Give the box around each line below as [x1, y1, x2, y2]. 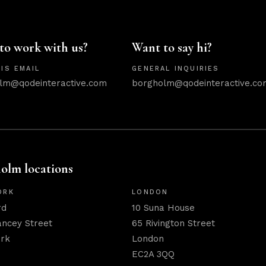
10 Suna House [132, 202, 195, 213]
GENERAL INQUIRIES [132, 65, 220, 72]
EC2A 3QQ [132, 249, 175, 259]
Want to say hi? [132, 40, 213, 55]
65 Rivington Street [132, 218, 216, 229]
